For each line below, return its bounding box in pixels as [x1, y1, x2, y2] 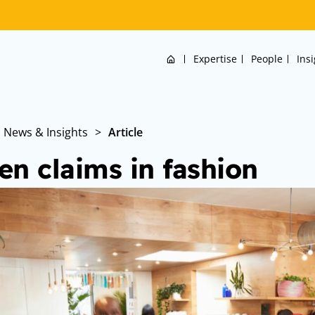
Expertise [193, 52, 237, 65]
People [250, 52, 283, 65]
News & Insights [4, 124, 88, 140]
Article [108, 124, 143, 140]
